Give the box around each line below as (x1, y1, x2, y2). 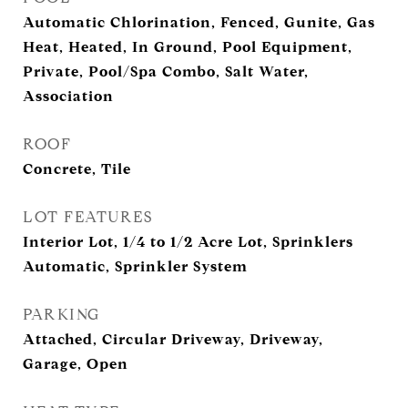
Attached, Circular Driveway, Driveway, (23, 331, 323, 348)
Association (23, 87, 114, 105)
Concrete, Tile (23, 160, 131, 178)
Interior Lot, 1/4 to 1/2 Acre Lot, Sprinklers (23, 233, 353, 250)
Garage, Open (23, 355, 128, 372)
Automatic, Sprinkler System (23, 258, 248, 275)
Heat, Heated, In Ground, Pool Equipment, (23, 38, 352, 56)
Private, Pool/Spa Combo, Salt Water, (23, 63, 309, 80)
